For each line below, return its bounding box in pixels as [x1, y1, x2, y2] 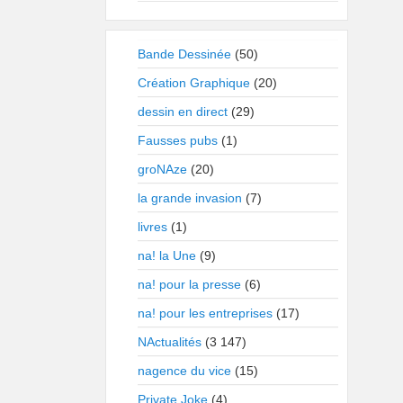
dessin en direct [138, 104, 228, 119]
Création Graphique [138, 76, 250, 90]
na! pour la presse [138, 277, 241, 291]
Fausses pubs [138, 133, 218, 148]
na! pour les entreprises [138, 306, 273, 320]
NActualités [138, 335, 201, 349]
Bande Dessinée [138, 47, 231, 61]
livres [138, 219, 167, 234]
